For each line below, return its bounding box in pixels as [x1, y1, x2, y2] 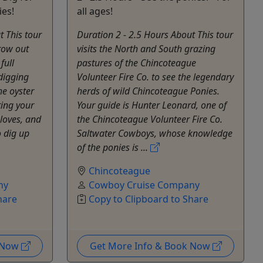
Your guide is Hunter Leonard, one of [77, 98, 227, 112]
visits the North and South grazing [77, 42, 215, 55]
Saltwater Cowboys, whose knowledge [77, 126, 232, 140]
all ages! [77, 4, 113, 18]
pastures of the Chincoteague [77, 56, 196, 69]
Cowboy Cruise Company [89, 178, 200, 191]
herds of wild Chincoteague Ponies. [77, 84, 220, 97]
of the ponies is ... [77, 140, 150, 154]
